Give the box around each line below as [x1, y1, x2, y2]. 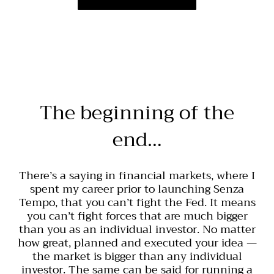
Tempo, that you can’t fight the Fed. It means [18, 192, 256, 212]
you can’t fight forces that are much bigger [26, 206, 248, 226]
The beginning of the [40, 95, 234, 130]
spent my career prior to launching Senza [30, 179, 244, 199]
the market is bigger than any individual [32, 246, 242, 266]
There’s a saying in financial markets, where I [19, 165, 255, 185]
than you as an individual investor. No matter [18, 219, 256, 239]
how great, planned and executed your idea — [17, 232, 257, 253]
